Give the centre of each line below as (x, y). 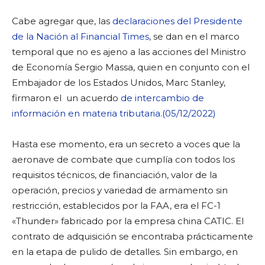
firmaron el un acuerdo (66, 98)
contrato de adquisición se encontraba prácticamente (132, 236)
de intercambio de (162, 98)
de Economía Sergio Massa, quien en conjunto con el (131, 67)
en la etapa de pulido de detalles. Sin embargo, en (125, 251)
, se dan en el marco (194, 36)
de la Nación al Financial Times (80, 36)
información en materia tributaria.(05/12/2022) (114, 113)
